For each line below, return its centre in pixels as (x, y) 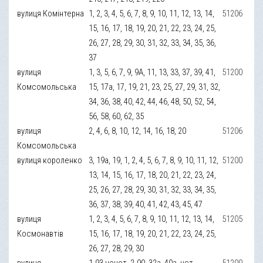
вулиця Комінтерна (51, 13)
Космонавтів (41, 233)
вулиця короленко (50, 160)
